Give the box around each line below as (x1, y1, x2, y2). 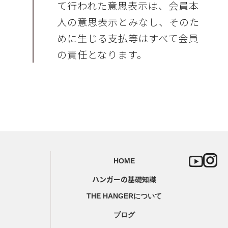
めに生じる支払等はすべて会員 (57, 31, 198, 45)
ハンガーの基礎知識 (92, 174, 156, 185)
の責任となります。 (57, 47, 147, 62)
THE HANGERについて (87, 192, 162, 201)
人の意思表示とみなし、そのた (57, 14, 199, 29)
